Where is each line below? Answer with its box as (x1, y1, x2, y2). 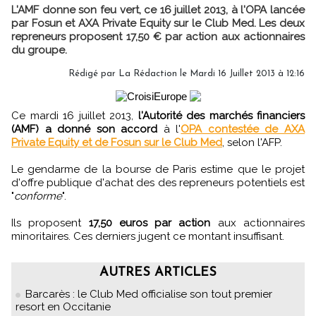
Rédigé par (68, 69, 119, 78)
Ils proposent (11, 217, 89, 229)
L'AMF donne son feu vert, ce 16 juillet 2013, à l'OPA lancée (11, 4, 305, 16)
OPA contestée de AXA (181, 123, 305, 135)
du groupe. (11, 44, 67, 56)
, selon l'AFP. (222, 136, 282, 149)
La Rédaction (119, 69, 177, 78)
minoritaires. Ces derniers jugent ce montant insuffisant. (11, 230, 284, 243)
